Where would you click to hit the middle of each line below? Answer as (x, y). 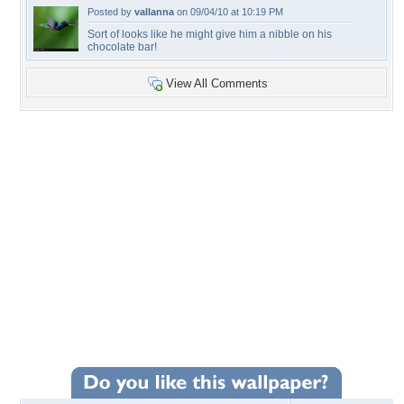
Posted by (111, 12)
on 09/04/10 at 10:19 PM (229, 12)
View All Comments (217, 83)
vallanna (154, 12)
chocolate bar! (122, 47)
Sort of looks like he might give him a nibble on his (210, 34)
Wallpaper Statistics (105, 384)
